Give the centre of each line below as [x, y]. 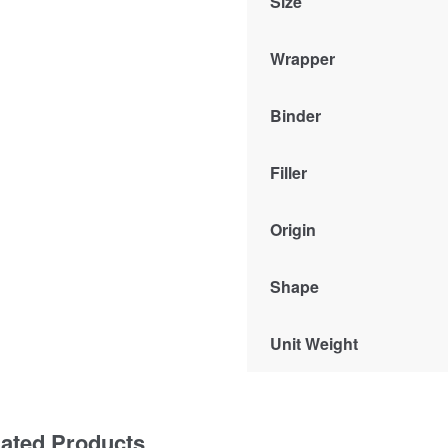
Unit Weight [314, 343]
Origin [293, 229]
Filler [289, 172]
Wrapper [303, 58]
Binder [296, 115]
